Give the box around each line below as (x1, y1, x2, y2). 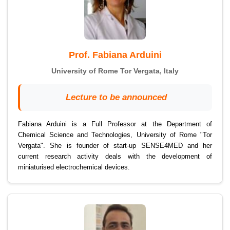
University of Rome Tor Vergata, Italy (51, 67, 179, 75)
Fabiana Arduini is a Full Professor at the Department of (18, 120, 212, 128)
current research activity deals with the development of (18, 152, 212, 161)
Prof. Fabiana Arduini (68, 50, 162, 61)
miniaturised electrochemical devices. (18, 163, 130, 171)
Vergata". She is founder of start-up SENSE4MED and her (18, 142, 212, 150)
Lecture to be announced (65, 92, 167, 103)
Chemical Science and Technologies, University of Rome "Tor (18, 131, 212, 139)
